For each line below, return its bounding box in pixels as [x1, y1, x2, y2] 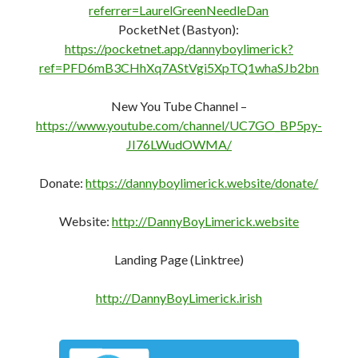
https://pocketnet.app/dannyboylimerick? [65, 34, 293, 50]
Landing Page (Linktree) [114, 245, 244, 261]
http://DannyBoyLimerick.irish [96, 284, 262, 300]
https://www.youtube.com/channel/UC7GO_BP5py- [36, 111, 322, 127]
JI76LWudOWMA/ [126, 130, 232, 146]
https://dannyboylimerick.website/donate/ [86, 169, 319, 185]
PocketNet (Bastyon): [118, 15, 240, 31]
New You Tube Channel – [111, 92, 247, 108]
